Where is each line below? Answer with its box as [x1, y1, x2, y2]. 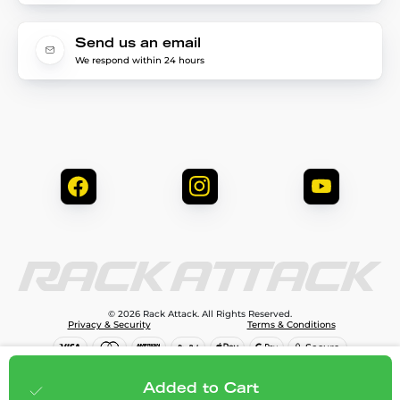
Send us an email [75, 37, 201, 51]
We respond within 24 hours [75, 54, 204, 66]
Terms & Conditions [246, 318, 336, 330]
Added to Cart [142, 382, 259, 396]
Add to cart [249, 378, 342, 392]
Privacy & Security [67, 318, 151, 330]
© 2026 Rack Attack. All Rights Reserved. [108, 307, 292, 320]
